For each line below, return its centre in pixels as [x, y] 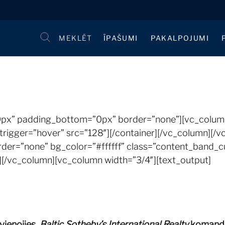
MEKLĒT [76, 38]
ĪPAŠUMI [121, 38]
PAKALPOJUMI [180, 38]
